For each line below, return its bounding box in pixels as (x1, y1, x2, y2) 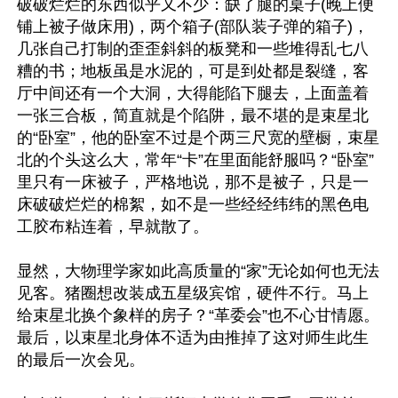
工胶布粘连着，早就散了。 (17, 217, 209, 235)
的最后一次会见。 (17, 350, 145, 369)
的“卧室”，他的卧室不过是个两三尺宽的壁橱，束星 (17, 128, 379, 147)
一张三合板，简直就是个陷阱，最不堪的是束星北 (17, 106, 369, 124)
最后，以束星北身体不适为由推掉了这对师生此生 (17, 328, 369, 346)
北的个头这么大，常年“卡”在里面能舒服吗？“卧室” (17, 150, 374, 169)
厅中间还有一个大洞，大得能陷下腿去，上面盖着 (17, 84, 369, 102)
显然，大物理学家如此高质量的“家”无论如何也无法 (17, 261, 379, 280)
